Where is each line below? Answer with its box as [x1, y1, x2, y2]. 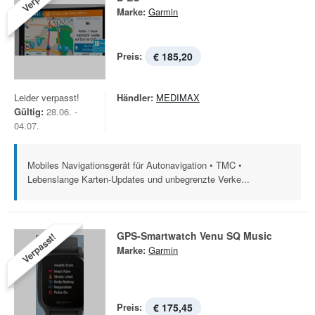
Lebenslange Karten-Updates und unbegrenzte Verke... [27, 172, 250, 186]
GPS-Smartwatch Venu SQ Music [117, 229, 272, 243]
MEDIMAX [156, 91, 200, 104]
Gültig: [14, 105, 44, 118]
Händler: [117, 91, 153, 104]
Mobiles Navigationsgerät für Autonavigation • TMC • [27, 158, 242, 172]
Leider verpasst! [14, 91, 79, 104]
